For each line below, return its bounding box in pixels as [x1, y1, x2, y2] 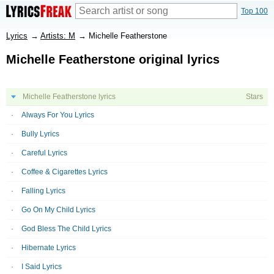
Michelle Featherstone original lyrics [6, 53, 220, 66]
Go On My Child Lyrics [21, 206, 95, 214]
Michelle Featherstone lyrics [23, 92, 116, 101]
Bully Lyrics [21, 130, 59, 138]
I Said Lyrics [21, 262, 62, 271]
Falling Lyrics [21, 187, 65, 195]
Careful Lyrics [21, 149, 67, 157]
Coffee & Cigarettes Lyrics [21, 168, 108, 176]
